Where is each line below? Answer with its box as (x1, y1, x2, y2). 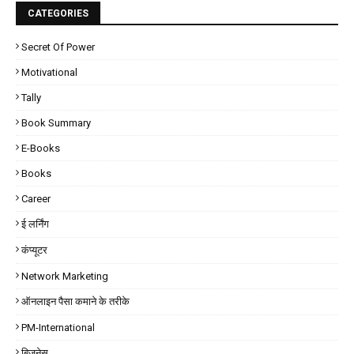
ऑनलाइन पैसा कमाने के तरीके (21, 295, 130, 307)
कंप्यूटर (21, 243, 47, 256)
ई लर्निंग (21, 217, 49, 230)
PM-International (21, 321, 95, 333)
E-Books (21, 141, 60, 154)
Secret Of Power (21, 40, 95, 53)
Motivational (21, 66, 77, 78)
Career (21, 192, 51, 205)
